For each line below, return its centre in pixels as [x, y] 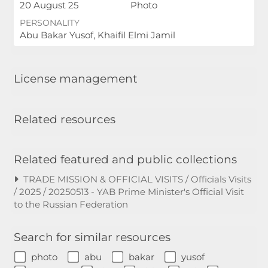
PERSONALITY [49, 23]
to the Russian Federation [71, 205]
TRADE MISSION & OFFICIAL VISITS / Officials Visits [135, 179]
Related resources [64, 119]
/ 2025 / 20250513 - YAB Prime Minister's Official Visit [129, 192]
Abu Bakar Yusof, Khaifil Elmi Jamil [97, 35]
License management [75, 79]
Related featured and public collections [125, 159]
